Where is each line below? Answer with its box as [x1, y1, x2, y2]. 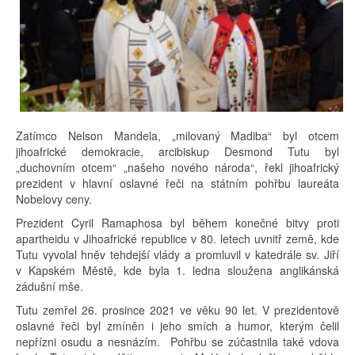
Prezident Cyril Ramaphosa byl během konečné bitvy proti [16, 214, 339, 231]
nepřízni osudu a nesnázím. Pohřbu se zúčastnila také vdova [16, 333, 339, 349]
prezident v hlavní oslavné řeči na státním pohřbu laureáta [16, 174, 339, 191]
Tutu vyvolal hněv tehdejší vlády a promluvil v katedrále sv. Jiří [16, 246, 339, 262]
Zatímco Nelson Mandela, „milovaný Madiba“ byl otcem [16, 127, 339, 143]
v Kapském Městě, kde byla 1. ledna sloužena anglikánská [16, 261, 339, 278]
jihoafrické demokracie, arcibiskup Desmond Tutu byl [16, 143, 339, 159]
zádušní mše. [16, 277, 83, 294]
